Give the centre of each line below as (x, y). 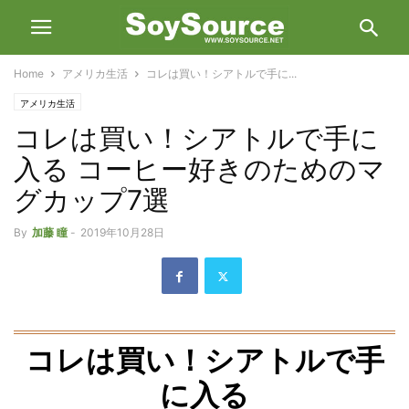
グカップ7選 (92, 200)
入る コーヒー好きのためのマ (199, 169)
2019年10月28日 (122, 232)
